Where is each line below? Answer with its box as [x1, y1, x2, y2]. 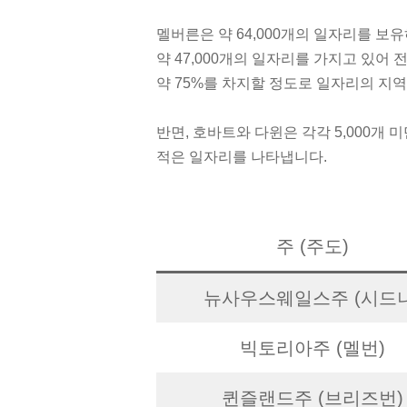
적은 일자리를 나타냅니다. [156, 148, 327, 164]
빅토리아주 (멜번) [239, 337, 385, 358]
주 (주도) [275, 235, 349, 256]
